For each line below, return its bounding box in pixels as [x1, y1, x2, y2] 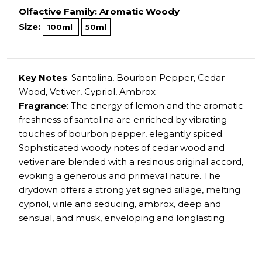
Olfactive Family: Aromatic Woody [19, 6, 180, 18]
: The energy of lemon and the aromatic [67, 100, 243, 112]
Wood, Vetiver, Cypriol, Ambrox [19, 86, 156, 98]
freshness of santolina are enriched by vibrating [19, 114, 227, 126]
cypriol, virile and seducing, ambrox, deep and [19, 198, 221, 210]
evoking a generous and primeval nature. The [19, 170, 220, 182]
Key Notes [19, 72, 67, 84]
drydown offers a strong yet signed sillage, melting [19, 184, 240, 196]
